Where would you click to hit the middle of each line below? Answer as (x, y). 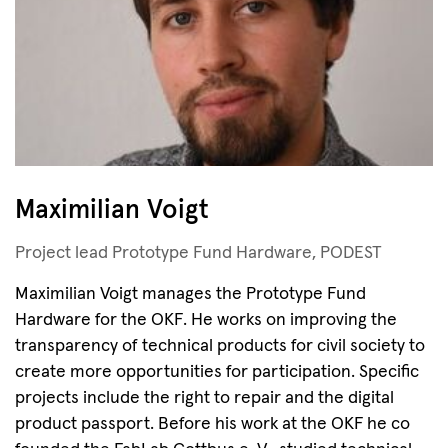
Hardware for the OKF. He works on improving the (206, 320)
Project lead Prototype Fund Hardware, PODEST (198, 253)
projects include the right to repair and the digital (204, 398)
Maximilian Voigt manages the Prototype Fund (190, 294)
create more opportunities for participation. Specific (217, 372)
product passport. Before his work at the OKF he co (212, 424)
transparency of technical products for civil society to (220, 346)
